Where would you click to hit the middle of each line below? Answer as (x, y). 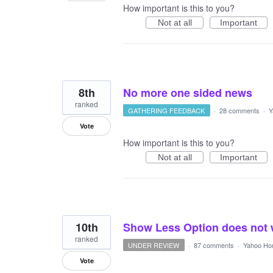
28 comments (239, 110)
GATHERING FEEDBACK (167, 110)
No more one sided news (188, 93)
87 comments (214, 245)
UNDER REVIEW (154, 245)
